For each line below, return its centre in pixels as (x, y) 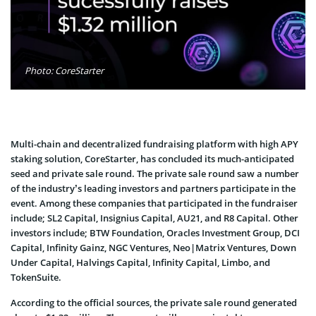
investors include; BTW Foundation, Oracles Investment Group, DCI (155, 232)
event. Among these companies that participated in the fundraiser (154, 203)
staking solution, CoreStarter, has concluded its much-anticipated (152, 158)
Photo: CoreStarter (64, 70)
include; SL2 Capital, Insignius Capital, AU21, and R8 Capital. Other (154, 218)
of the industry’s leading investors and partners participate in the (153, 188)
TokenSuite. (36, 277)
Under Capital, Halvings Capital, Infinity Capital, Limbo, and (140, 262)
